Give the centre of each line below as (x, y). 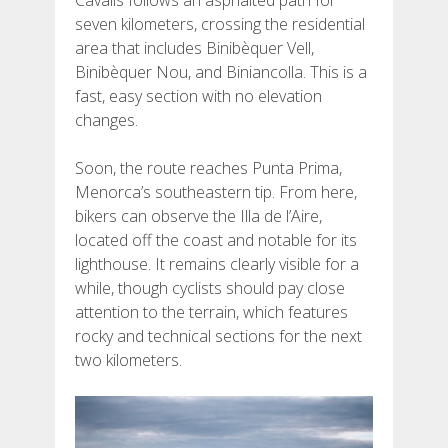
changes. (106, 119)
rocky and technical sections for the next (218, 335)
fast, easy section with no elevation (198, 95)
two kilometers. (128, 359)
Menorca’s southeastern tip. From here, (216, 191)
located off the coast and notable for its (216, 239)
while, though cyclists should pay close (210, 287)
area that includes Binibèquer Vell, (194, 47)
